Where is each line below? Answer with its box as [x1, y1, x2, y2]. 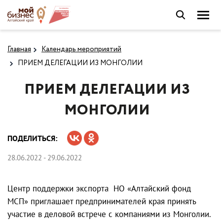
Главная [7, 44, 31, 54]
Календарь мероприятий [41, 44, 121, 54]
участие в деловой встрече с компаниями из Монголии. [7, 208, 211, 220]
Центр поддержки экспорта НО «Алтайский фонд [7, 183, 191, 194]
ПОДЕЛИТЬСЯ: [7, 133, 57, 143]
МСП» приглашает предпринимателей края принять [7, 195, 196, 207]
